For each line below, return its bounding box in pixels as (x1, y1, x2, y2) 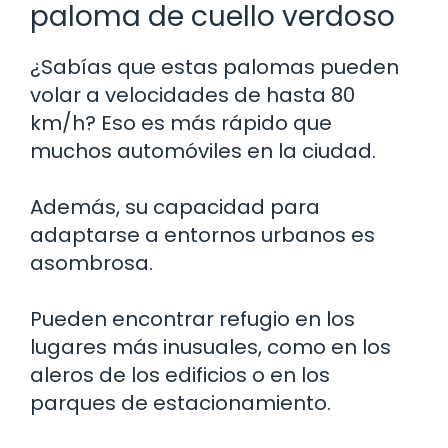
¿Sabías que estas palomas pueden (30, 52, 399, 81)
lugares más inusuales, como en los (30, 332, 391, 361)
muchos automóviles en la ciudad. (30, 136, 376, 165)
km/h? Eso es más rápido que (30, 108, 332, 137)
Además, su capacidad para (30, 192, 320, 221)
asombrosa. (30, 248, 153, 277)
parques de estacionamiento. (30, 388, 331, 417)
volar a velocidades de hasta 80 (30, 80, 355, 109)
